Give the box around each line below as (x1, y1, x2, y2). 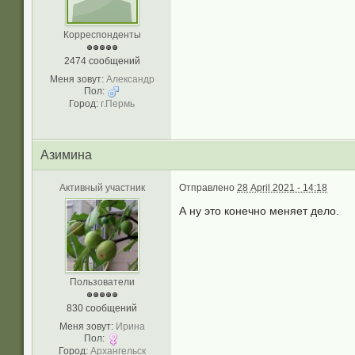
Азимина (40, 148, 92, 162)
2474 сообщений (63, 55, 140, 67)
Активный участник (59, 182, 145, 193)
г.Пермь (101, 98, 135, 109)
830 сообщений (67, 303, 137, 314)
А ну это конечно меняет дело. (179, 204, 339, 217)
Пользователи (69, 277, 135, 288)
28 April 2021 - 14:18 (237, 182, 327, 193)
